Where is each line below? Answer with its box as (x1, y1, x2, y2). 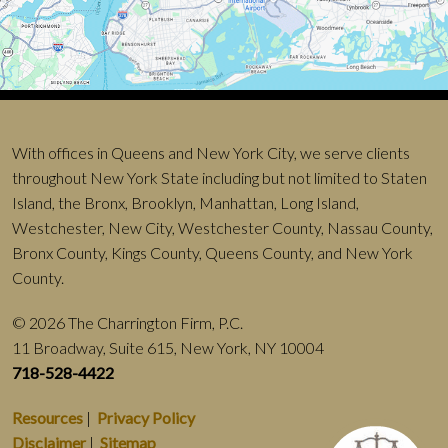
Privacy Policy (97, 407, 195, 427)
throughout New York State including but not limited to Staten (12, 167, 427, 187)
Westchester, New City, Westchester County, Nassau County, (12, 217, 433, 237)
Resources (12, 407, 83, 427)
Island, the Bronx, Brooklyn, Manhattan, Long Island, (12, 192, 359, 212)
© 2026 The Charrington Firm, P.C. (12, 312, 243, 332)
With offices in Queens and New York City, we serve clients (12, 142, 410, 162)
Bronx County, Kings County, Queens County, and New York (12, 242, 413, 262)
